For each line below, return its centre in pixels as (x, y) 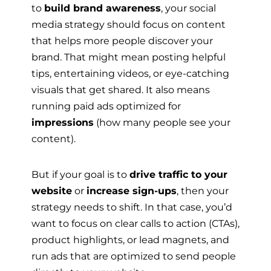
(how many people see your (162, 122)
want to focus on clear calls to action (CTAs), (135, 223)
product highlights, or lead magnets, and (130, 239)
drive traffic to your (178, 174)
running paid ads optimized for (106, 106)
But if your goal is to (80, 174)
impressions (63, 122)
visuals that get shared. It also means (121, 89)
